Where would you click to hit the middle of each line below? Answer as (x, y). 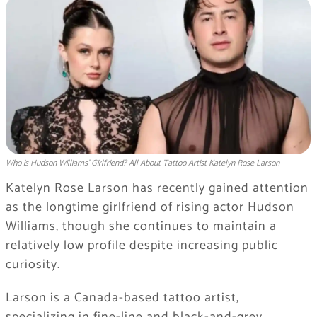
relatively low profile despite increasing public (142, 246)
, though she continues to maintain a (166, 227)
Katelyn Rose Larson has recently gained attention (157, 189)
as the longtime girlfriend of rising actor (126, 208)
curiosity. (33, 265)
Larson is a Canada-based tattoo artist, (122, 298)
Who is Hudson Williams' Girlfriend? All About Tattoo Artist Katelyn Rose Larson (142, 163)
